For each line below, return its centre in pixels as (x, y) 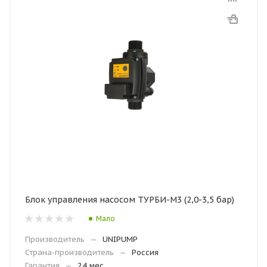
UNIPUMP (120, 239)
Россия (145, 252)
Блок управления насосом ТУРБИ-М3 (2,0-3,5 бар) (130, 200)
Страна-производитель (69, 252)
